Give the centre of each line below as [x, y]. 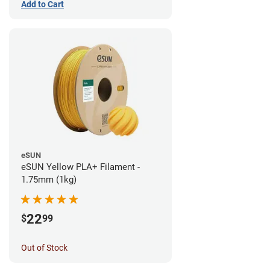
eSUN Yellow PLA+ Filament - [80, 167]
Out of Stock [44, 247]
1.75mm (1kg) [49, 179]
